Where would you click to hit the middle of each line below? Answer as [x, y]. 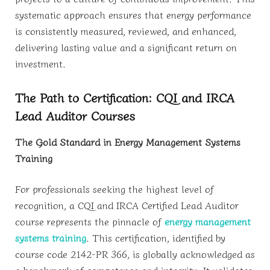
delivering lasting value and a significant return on [126, 47]
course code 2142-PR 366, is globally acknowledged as [135, 254]
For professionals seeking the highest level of [115, 189]
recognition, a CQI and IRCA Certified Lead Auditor [127, 205]
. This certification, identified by [156, 238]
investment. [40, 63]
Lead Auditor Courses [75, 115]
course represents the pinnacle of [90, 221]
